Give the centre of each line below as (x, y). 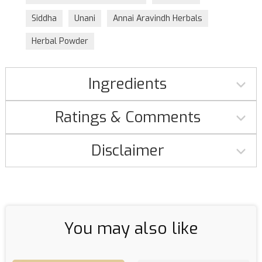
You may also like (131, 228)
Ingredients (127, 84)
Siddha (44, 18)
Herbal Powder (60, 41)
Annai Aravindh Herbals (157, 18)
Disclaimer (127, 150)
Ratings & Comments (127, 117)
